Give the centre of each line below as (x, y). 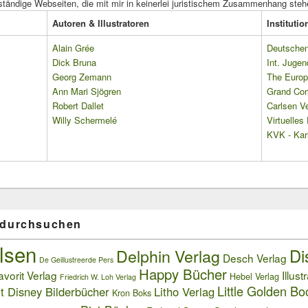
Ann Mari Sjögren (87, 91)
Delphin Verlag (168, 256)
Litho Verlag (184, 292)
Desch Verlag (255, 258)
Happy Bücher (183, 274)
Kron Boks (132, 293)
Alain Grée (73, 48)
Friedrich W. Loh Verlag (98, 277)
